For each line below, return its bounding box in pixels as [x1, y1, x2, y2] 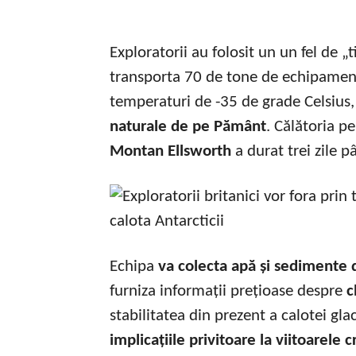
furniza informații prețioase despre [110, 282, 342, 300]
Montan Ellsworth [110, 142, 235, 160]
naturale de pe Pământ [110, 118, 266, 135]
